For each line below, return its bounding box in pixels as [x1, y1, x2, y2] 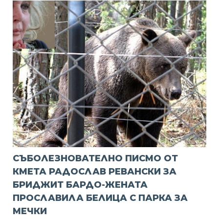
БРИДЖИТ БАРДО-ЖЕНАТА [13, 179, 148, 191]
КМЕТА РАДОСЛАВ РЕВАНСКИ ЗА [13, 166, 177, 177]
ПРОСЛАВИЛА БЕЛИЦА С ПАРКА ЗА [13, 193, 188, 204]
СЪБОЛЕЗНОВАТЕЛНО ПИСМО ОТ [13, 153, 178, 164]
